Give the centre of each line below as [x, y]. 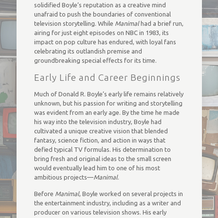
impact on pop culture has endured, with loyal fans [105, 42]
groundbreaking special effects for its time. [95, 60]
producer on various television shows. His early [100, 212]
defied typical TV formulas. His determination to [102, 149]
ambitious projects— [64, 177]
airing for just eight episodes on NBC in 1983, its [101, 33]
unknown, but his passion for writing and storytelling [108, 103]
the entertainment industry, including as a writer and [107, 203]
